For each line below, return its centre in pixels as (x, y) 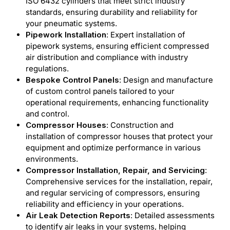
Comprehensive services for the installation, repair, (119, 181)
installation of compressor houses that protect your (119, 136)
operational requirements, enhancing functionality (117, 102)
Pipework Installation (66, 34)
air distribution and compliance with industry (107, 57)
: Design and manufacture (166, 80)
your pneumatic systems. (71, 23)
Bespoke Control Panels (72, 80)
